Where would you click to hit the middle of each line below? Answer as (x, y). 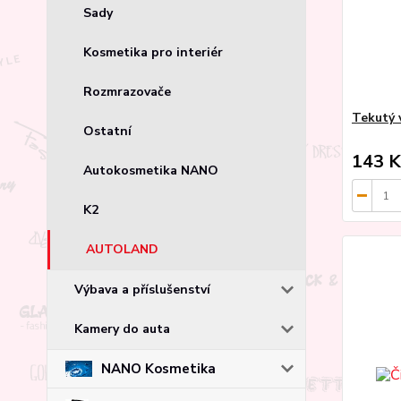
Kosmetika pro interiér (153, 52)
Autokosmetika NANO (151, 170)
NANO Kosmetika (158, 368)
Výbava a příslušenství (142, 289)
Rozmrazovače (127, 91)
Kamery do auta (122, 328)
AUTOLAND (122, 249)
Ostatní (107, 131)
